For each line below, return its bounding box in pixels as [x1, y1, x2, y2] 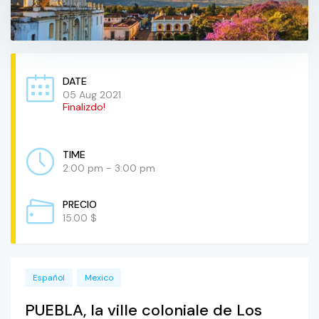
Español [33, 272, 65, 284]
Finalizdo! [63, 100, 105, 114]
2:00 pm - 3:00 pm [63, 162, 155, 175]
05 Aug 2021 [63, 88, 121, 102]
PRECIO [63, 198, 97, 211]
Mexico [85, 272, 113, 284]
